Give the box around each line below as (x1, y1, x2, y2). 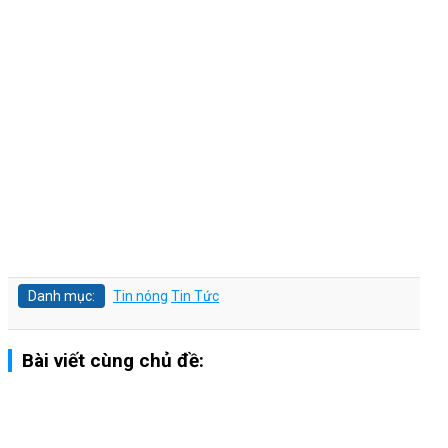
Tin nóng (113, 287, 168, 304)
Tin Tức (171, 287, 219, 304)
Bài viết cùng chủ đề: (22, 348, 204, 372)
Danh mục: (28, 287, 95, 304)
